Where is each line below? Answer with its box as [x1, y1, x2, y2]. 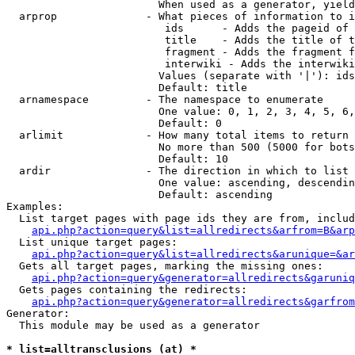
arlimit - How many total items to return [6, 129, 349, 141]
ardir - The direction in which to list [6, 165, 349, 177]
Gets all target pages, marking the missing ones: [6, 260, 323, 272]
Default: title [6, 82, 247, 94]
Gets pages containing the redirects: [6, 284, 247, 296]
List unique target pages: [6, 236, 177, 248]
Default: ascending [6, 189, 273, 200]
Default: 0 [6, 117, 222, 129]
